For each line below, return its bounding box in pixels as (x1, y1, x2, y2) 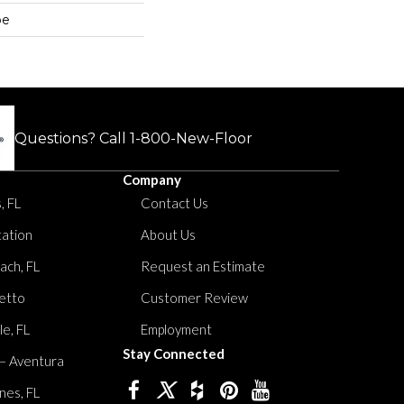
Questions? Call (14, 129, 130, 147)
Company (123, 171, 181, 188)
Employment (141, 321, 212, 337)
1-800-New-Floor (130, 129, 252, 147)
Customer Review (141, 289, 248, 306)
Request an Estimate (141, 258, 265, 274)
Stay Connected (123, 345, 225, 362)
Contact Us (141, 195, 208, 211)
